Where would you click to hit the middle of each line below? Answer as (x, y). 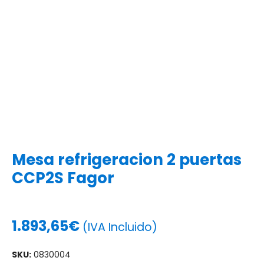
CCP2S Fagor (63, 178)
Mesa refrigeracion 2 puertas (127, 160)
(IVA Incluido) (120, 227)
